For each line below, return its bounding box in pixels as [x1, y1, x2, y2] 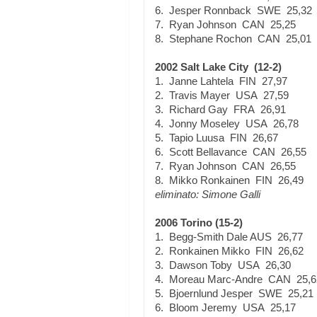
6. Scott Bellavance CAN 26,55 [155, 146, 306, 158]
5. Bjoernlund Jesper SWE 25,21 [155, 287, 313, 299]
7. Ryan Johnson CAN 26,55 [155, 160, 296, 172]
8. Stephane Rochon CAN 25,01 [155, 33, 311, 45]
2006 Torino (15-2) [155, 217, 243, 229]
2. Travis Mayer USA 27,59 [155, 89, 289, 101]
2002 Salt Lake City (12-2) [155, 61, 282, 73]
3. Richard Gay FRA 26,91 [155, 103, 286, 115]
